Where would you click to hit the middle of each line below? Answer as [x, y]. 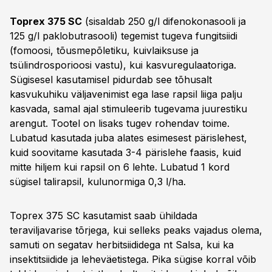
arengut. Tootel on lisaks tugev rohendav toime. [120, 123]
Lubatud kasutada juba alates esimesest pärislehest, [128, 138]
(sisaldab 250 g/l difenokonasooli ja [164, 21]
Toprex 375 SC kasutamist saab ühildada [104, 216]
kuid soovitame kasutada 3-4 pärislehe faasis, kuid [125, 152]
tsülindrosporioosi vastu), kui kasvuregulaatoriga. [123, 65]
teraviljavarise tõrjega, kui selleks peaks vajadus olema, [136, 230]
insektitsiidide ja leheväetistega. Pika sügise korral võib [133, 259]
